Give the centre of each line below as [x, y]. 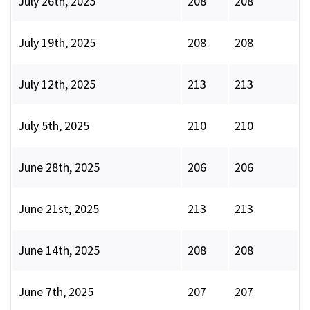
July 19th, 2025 [57, 43]
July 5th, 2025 [54, 126]
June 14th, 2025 [59, 250]
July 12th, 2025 [57, 84]
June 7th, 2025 [56, 292]
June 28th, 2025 [59, 167]
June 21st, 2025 [58, 209]
